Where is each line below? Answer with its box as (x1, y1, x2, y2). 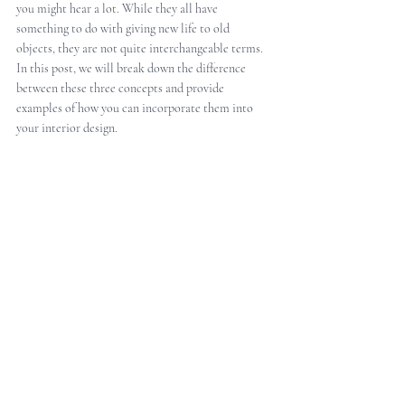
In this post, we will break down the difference (16, 61, 249, 76)
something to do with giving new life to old (16, 21, 232, 36)
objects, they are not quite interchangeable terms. (16, 41, 266, 56)
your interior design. (16, 120, 118, 136)
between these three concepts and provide (16, 80, 227, 96)
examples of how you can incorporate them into (16, 100, 256, 116)
